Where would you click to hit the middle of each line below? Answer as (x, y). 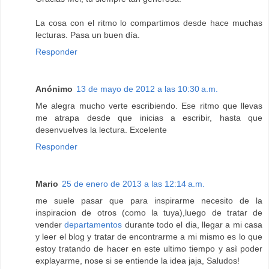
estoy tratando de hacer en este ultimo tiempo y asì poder (149, 248)
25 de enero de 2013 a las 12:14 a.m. (133, 183)
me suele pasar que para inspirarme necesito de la (149, 200)
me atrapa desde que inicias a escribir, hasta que (149, 117)
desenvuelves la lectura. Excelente (101, 129)
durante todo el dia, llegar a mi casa (192, 224)
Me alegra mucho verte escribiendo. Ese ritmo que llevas (149, 105)
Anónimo (54, 89)
